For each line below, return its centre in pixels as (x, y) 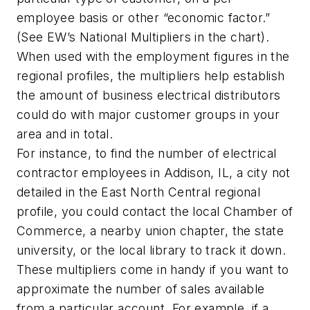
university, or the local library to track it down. (153, 250)
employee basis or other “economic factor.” (144, 17)
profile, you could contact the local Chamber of (155, 211)
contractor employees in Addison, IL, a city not (154, 172)
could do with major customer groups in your (148, 114)
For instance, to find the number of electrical (147, 153)
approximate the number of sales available (141, 289)
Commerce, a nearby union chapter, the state (151, 230)
